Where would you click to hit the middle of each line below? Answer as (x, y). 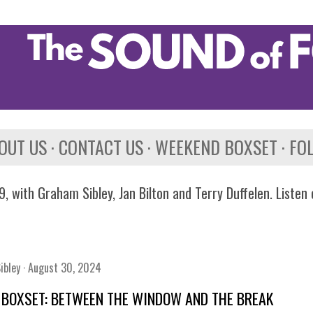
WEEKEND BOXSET (216, 147)
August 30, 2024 (65, 268)
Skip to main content (156, 17)
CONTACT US (101, 147)
